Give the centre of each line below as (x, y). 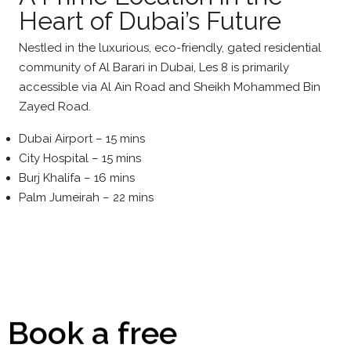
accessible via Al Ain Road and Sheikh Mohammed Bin (170, 87)
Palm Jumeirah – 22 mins (86, 197)
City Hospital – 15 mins (80, 158)
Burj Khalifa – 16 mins (77, 178)
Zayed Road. (55, 107)
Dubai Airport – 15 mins (82, 139)
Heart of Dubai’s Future (150, 21)
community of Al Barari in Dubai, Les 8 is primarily (154, 67)
